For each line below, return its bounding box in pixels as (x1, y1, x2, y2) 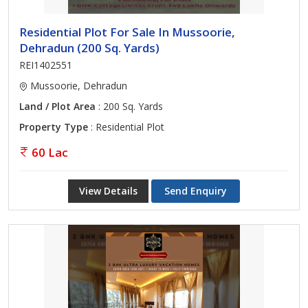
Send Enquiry (164, 184, 227, 197)
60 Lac (32, 144, 68, 160)
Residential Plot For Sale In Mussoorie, (19, 24, 235, 40)
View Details (79, 184, 137, 197)
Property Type (19, 120, 88, 133)
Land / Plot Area (19, 100, 96, 113)
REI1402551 (19, 58, 72, 71)
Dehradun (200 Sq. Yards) (19, 40, 159, 56)
